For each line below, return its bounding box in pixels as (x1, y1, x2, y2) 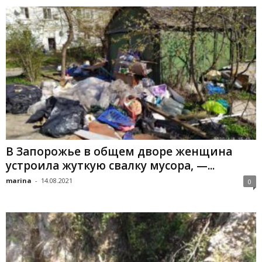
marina (6, 175, 32, 185)
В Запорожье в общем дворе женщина (6, 143, 232, 159)
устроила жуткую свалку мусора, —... (6, 157, 215, 173)
